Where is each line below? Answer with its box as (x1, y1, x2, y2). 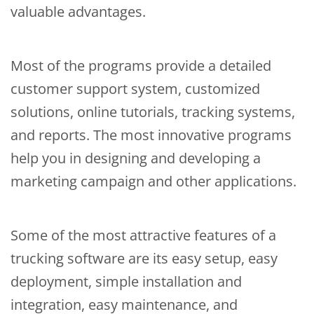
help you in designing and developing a (11, 149, 261, 168)
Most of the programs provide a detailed (11, 56, 271, 76)
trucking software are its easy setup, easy (11, 249, 278, 268)
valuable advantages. (11, 2, 146, 22)
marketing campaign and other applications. (11, 172, 296, 191)
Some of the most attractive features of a (11, 226, 276, 245)
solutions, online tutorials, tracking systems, (11, 102, 295, 122)
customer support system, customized (11, 79, 260, 99)
